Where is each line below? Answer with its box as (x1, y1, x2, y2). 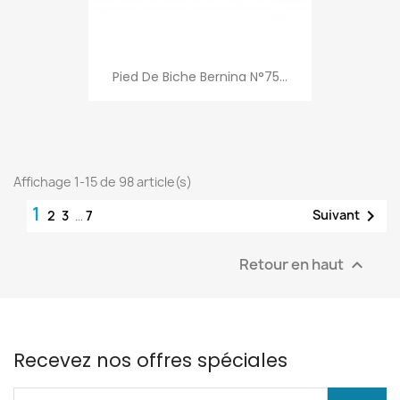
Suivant (312, 205, 360, 223)
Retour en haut (239, 254, 346, 274)
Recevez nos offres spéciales (13, 346, 287, 373)
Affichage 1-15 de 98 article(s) (13, 172, 192, 190)
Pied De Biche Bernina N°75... (112, 67, 287, 86)
